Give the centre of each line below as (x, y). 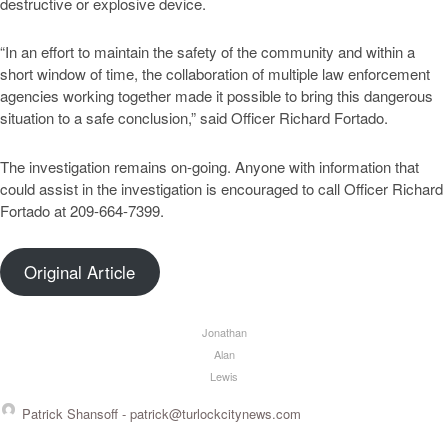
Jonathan (224, 332)
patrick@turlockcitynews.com (215, 413)
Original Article (80, 272)
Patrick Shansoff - (76, 413)
